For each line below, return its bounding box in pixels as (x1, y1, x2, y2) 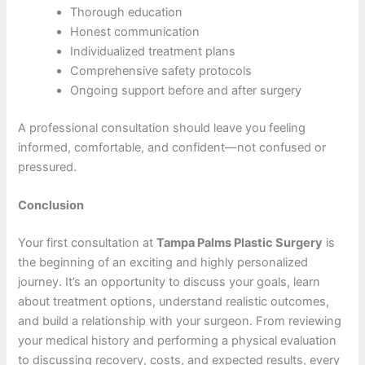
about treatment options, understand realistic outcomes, (18, 293, 330, 309)
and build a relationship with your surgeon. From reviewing (18, 313, 342, 328)
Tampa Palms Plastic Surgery (156, 235, 323, 250)
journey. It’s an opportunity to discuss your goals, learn (18, 274, 321, 289)
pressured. (18, 159, 77, 174)
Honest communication (70, 24, 200, 39)
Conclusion (18, 197, 85, 213)
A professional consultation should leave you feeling (18, 120, 306, 135)
